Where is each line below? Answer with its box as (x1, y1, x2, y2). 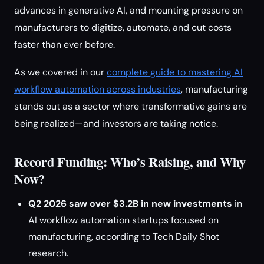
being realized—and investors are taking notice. (14, 117, 218, 130)
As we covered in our (14, 66, 107, 78)
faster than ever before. (14, 38, 115, 51)
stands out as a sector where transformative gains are (14, 100, 247, 113)
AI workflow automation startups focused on (28, 214, 219, 226)
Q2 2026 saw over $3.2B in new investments (28, 197, 232, 210)
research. (28, 247, 68, 259)
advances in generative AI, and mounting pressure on (14, 4, 243, 16)
